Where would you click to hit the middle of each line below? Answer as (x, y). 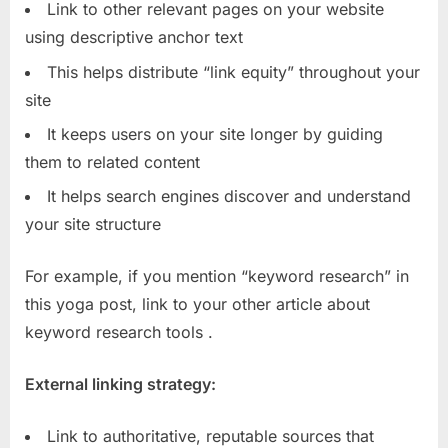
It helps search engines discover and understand (229, 196)
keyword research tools (116, 332)
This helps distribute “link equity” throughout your (233, 71)
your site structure (93, 224)
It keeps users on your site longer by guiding (215, 133)
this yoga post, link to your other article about (197, 304)
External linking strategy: (120, 384)
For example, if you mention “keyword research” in (217, 276)
